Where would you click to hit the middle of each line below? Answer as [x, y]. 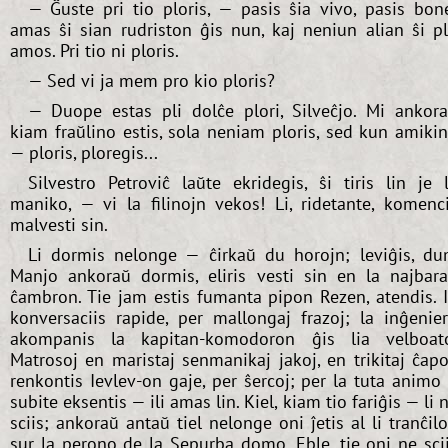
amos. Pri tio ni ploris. [94, 51]
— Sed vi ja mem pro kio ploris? [151, 81]
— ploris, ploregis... [84, 153]
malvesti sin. [59, 224]
